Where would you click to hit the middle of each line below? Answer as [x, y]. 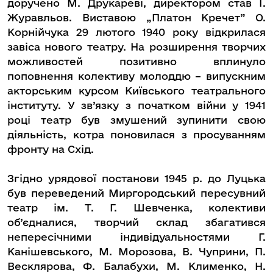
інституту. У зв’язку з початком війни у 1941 [136, 105]
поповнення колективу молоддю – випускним [136, 76]
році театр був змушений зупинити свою [136, 120]
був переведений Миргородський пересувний [136, 193]
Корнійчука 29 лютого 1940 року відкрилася [136, 32]
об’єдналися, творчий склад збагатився [136, 222]
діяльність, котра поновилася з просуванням [136, 135]
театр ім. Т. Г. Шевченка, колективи [136, 208]
